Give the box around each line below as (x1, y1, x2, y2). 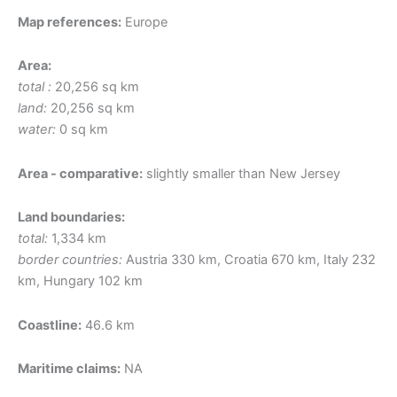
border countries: (18, 252, 122, 269)
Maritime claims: (18, 361, 121, 378)
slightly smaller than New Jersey (143, 165, 340, 182)
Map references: (18, 13, 121, 30)
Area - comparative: (18, 165, 143, 182)
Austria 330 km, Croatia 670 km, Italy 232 (122, 252, 376, 269)
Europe (121, 13, 167, 30)
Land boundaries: (18, 209, 125, 226)
